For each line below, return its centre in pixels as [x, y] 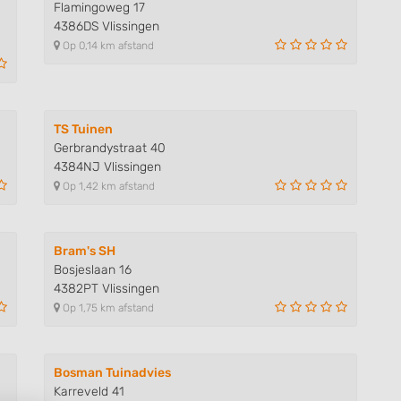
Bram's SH [85, 251]
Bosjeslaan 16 [93, 269]
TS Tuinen [83, 129]
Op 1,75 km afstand [107, 307]
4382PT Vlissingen [107, 288]
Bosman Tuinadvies [112, 372]
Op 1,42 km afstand [107, 186]
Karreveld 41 [89, 391]
